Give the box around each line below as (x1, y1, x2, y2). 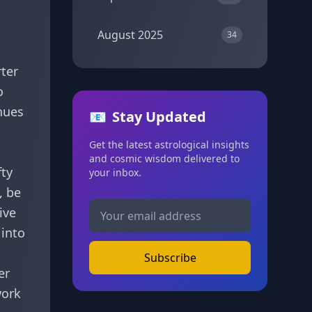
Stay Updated (112, 107, 206, 126)
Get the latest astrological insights (89, 138, 249, 151)
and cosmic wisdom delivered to (89, 152, 240, 165)
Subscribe (143, 250, 196, 265)
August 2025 (97, 27, 163, 42)
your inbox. (89, 166, 141, 179)
